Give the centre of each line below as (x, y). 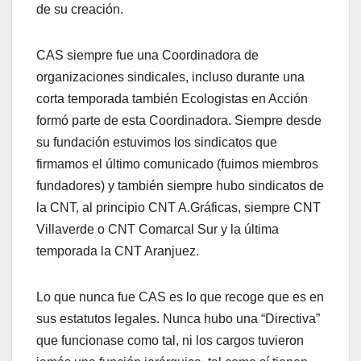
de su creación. (80, 9)
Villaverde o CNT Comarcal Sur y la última (158, 229)
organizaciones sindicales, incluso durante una (170, 77)
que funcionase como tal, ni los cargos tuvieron (170, 340)
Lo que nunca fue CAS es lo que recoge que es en (180, 297)
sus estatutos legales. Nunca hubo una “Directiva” (178, 318)
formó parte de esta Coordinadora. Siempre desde (179, 120)
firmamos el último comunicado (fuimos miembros (177, 164)
